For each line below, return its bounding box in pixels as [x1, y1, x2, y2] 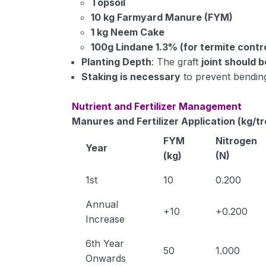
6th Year [85, 237, 124, 249]
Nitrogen [215, 135, 257, 147]
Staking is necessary [81, 71, 181, 83]
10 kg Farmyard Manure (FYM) [91, 11, 233, 23]
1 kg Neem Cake [91, 26, 165, 38]
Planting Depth [81, 56, 152, 68]
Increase [85, 213, 125, 225]
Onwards [85, 252, 126, 264]
